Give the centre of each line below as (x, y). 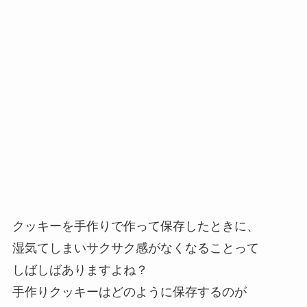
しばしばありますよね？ (80, 270)
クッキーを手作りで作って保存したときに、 (135, 226)
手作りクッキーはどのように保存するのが (129, 292)
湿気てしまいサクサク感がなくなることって (135, 248)
